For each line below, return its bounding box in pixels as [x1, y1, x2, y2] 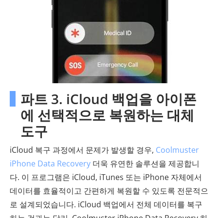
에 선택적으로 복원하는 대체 [20, 106, 194, 125]
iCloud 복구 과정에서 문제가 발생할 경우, [10, 145, 156, 156]
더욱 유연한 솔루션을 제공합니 [91, 158, 200, 169]
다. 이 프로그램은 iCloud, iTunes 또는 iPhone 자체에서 [10, 172, 202, 183]
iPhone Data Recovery [10, 158, 91, 169]
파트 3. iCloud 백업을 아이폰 [20, 90, 197, 109]
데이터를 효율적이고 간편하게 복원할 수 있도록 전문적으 [10, 185, 208, 197]
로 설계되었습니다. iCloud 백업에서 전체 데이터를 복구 [10, 199, 202, 210]
